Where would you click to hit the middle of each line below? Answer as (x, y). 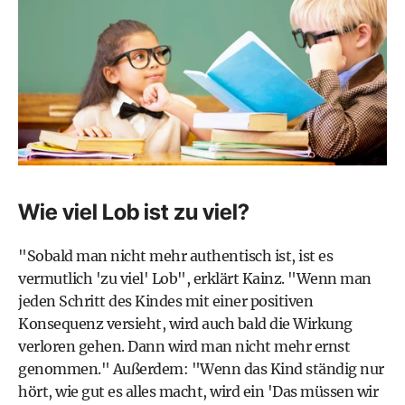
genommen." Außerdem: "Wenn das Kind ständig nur (201, 368)
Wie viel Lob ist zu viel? (134, 212)
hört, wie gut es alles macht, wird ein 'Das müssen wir (198, 391)
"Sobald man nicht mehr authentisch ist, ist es (175, 255)
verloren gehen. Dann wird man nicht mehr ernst (184, 346)
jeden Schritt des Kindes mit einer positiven (165, 301)
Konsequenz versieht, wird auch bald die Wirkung (185, 323)
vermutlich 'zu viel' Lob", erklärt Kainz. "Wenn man (195, 278)
